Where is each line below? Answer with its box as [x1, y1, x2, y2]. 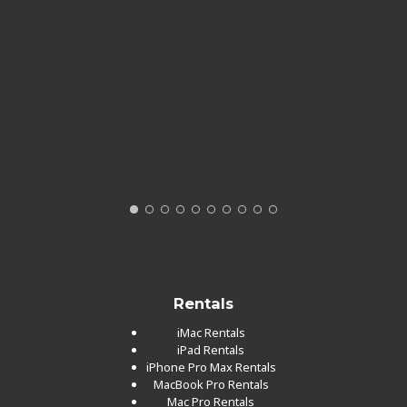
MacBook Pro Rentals [153, 375, 269, 392]
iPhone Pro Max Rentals [145, 358, 276, 375]
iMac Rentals [176, 323, 245, 341]
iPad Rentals [177, 341, 245, 358]
